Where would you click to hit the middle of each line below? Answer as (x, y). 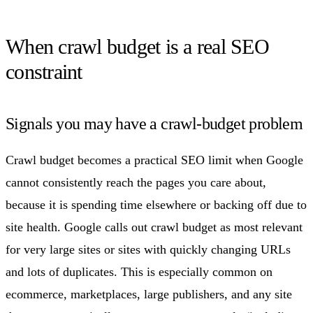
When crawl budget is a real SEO (137, 46)
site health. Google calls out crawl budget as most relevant (154, 227)
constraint (44, 71)
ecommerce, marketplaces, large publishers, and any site (149, 294)
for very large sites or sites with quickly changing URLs (148, 249)
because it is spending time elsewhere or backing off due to (156, 204)
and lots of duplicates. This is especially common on (139, 271)
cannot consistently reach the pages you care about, (136, 182)
